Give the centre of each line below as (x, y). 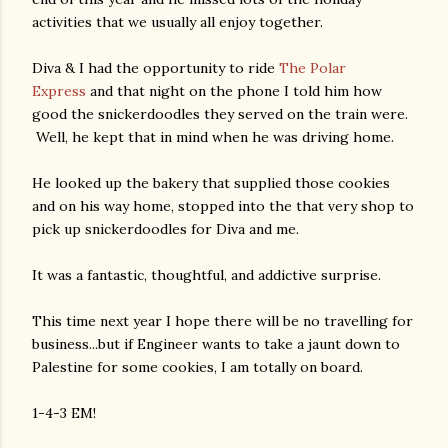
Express (59, 91)
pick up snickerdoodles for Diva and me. (165, 229)
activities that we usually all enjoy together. (177, 22)
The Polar (312, 68)
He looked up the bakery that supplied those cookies (211, 183)
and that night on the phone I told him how (234, 91)
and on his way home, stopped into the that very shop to (223, 206)
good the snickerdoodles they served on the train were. (220, 114)
